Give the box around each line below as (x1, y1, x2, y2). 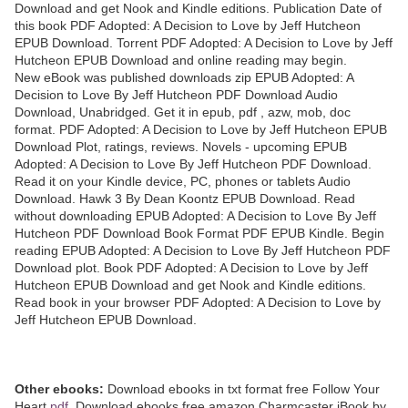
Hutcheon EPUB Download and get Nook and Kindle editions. (15, 277, 366, 292)
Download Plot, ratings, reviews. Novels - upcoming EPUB (15, 138, 347, 154)
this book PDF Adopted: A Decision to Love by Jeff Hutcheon (15, 17, 361, 33)
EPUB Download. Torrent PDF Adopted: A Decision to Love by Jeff (15, 35, 393, 50)
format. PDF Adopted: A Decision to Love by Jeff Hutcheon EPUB (15, 121, 387, 137)
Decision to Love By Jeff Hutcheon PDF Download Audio (15, 87, 338, 102)
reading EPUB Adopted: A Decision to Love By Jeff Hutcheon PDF (15, 242, 391, 258)
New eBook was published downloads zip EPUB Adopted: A (15, 69, 353, 85)
